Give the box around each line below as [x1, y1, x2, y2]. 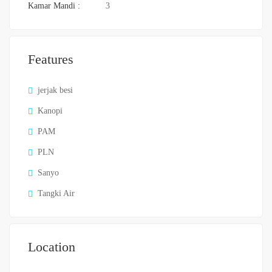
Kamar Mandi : [28, 1, 80, 11]
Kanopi [38, 106, 63, 116]
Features [28, 52, 73, 67]
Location [28, 239, 75, 255]
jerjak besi [38, 86, 73, 95]
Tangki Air [38, 189, 75, 199]
